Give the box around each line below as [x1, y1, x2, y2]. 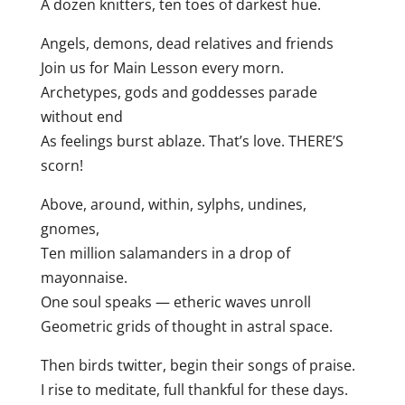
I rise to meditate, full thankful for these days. [40, 380, 348, 400]
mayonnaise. [40, 268, 127, 288]
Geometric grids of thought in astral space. [40, 316, 333, 337]
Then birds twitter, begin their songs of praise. [40, 355, 355, 376]
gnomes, [40, 219, 99, 240]
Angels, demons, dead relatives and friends [40, 33, 334, 54]
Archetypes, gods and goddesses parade [40, 82, 317, 103]
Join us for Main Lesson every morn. [40, 58, 284, 79]
